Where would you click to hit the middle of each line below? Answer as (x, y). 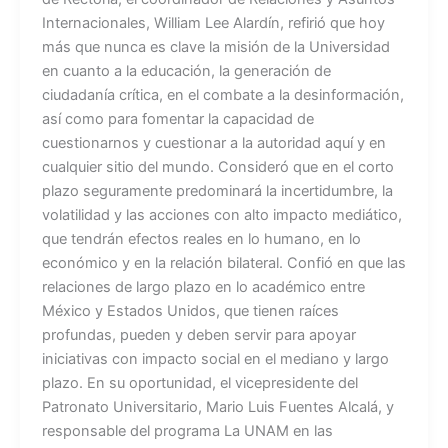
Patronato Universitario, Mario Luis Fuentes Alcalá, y (217, 407)
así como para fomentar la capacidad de (177, 119)
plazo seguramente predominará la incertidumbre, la (217, 191)
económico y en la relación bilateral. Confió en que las (223, 263)
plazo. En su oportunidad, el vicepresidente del (199, 383)
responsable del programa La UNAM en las (187, 431)
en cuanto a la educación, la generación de (186, 71)
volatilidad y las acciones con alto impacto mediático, (221, 215)
